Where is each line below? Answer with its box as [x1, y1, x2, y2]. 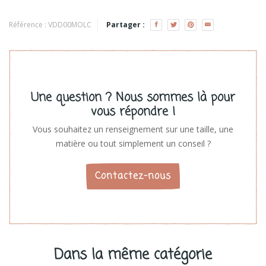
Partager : [106, 20, 145, 30]
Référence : [9, 20, 48, 30]
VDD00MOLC [48, 20, 91, 30]
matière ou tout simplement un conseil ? [55, 138, 211, 150]
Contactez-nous [95, 169, 171, 184]
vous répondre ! [91, 103, 175, 122]
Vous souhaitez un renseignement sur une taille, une [33, 123, 233, 135]
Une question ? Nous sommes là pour [31, 88, 235, 107]
